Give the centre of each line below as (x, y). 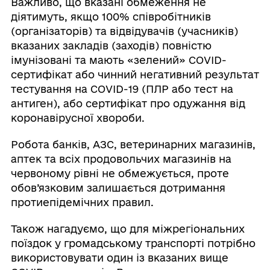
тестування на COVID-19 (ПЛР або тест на (122, 89)
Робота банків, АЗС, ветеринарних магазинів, (133, 144)
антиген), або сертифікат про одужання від (128, 103)
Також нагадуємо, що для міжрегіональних (127, 228)
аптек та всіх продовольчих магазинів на (121, 159)
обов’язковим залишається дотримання (118, 187)
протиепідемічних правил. (83, 202)
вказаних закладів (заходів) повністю (111, 45)
